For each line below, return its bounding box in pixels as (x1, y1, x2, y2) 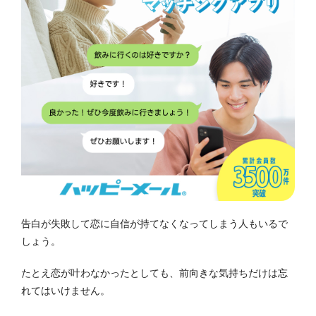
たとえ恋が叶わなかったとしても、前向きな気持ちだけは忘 (21, 267, 288, 279)
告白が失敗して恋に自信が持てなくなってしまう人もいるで (21, 217, 288, 229)
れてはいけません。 (21, 284, 110, 296)
